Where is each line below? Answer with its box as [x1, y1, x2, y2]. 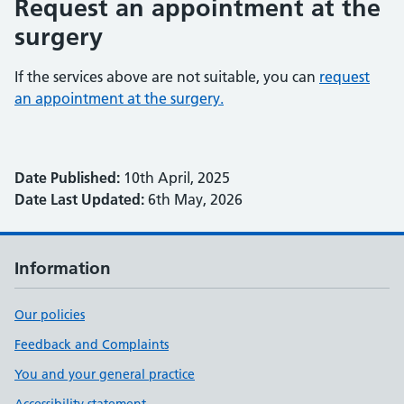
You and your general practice [14, 366, 195, 382]
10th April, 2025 [120, 169, 230, 187]
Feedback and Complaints [14, 336, 169, 353]
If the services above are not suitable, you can [14, 68, 319, 86]
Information [14, 258, 111, 279]
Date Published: [14, 169, 120, 187]
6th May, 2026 [144, 190, 243, 208]
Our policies [14, 307, 85, 323]
